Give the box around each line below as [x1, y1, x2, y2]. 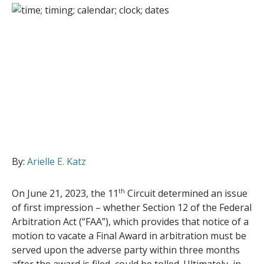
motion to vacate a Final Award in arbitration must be [12, 229, 246, 243]
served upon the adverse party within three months [12, 243, 240, 257]
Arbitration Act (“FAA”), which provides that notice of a [12, 215, 249, 229]
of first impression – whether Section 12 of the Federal [12, 201, 252, 214]
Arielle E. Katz [27, 155, 86, 169]
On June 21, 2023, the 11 [12, 187, 118, 200]
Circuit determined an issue [125, 187, 247, 200]
